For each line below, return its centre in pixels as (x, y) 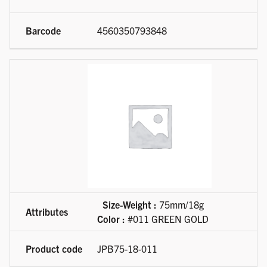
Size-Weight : (129, 205)
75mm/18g (180, 205)
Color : (111, 219)
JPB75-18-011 (127, 249)
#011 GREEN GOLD (167, 219)
